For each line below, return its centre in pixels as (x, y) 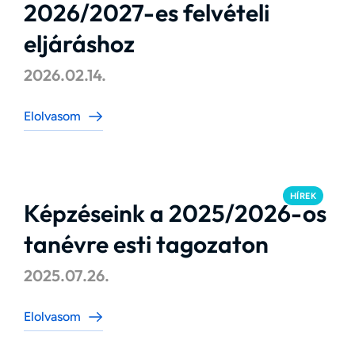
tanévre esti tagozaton (146, 244)
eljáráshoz (79, 44)
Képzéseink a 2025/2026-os (175, 213)
